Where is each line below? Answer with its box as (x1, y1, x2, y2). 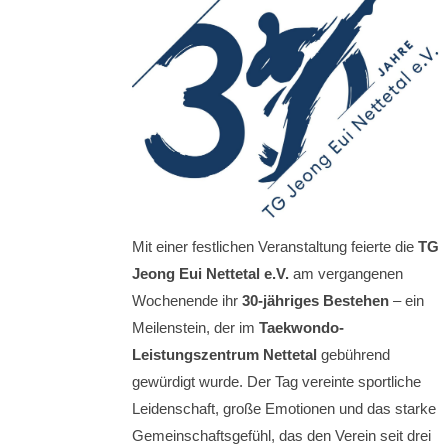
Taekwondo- (259, 318, 344, 336)
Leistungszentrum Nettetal (132, 345, 317, 363)
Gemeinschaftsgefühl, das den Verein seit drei (132, 426, 431, 444)
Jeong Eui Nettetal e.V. (132, 264, 289, 282)
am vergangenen (289, 264, 403, 282)
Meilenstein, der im (132, 318, 259, 336)
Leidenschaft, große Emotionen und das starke (132, 399, 436, 417)
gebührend (317, 345, 390, 363)
